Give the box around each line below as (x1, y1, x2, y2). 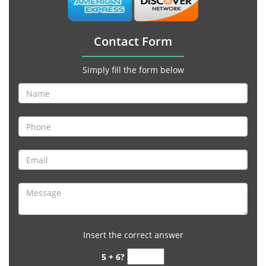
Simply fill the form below (82, 64, 184, 75)
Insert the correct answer (83, 229, 183, 240)
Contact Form (94, 33, 172, 49)
